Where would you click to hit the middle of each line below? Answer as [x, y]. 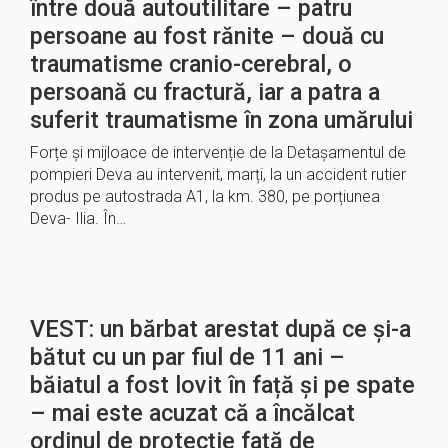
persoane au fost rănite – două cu [207, 36]
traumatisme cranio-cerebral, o [191, 64]
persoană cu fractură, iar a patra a [205, 92]
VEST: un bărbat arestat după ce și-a [220, 329]
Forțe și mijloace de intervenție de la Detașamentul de [218, 152]
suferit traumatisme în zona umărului [221, 120]
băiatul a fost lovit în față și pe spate [222, 385]
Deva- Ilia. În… [78, 218]
